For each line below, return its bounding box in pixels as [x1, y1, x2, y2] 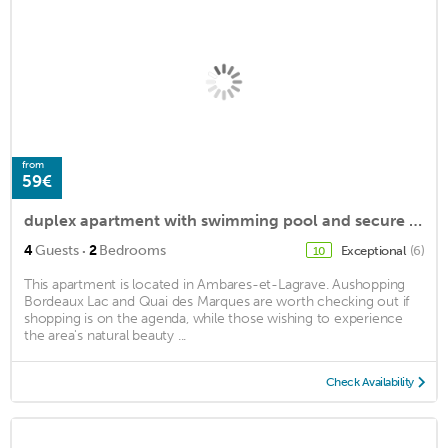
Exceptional [340, 242, 408, 258]
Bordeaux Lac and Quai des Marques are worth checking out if [24, 292, 410, 310]
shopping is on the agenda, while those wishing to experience [24, 309, 403, 327]
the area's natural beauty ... [24, 326, 187, 344]
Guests [35, 241, 79, 259]
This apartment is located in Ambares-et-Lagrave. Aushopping [24, 275, 406, 293]
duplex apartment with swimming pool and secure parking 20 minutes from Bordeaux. [409, 210, 422, 230]
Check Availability [325, 374, 414, 389]
